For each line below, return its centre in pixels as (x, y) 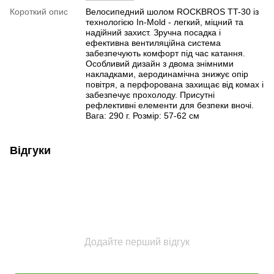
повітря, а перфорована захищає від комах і (175, 84)
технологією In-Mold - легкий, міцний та (165, 22)
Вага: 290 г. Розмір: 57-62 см (143, 115)
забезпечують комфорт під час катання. (165, 53)
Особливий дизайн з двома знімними (160, 63)
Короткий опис (39, 11)
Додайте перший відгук (137, 242)
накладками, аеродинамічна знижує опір (167, 74)
